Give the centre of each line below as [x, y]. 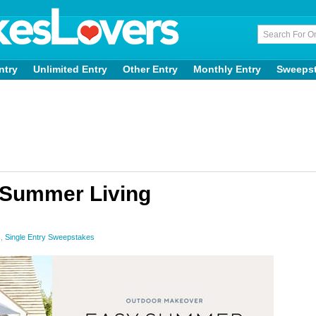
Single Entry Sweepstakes [50, 237]
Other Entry [150, 69]
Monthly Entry [227, 69]
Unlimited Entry [70, 69]
